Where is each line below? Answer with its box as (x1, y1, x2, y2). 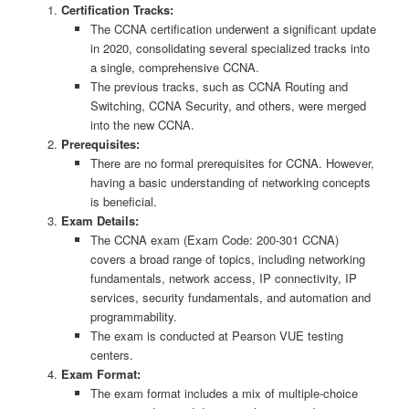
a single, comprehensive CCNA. (90, 58, 260, 77)
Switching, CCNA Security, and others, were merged (90, 97, 367, 115)
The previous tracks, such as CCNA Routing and (90, 78, 349, 96)
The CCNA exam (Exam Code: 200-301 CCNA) (90, 231, 340, 249)
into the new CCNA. (90, 116, 195, 134)
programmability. (90, 308, 178, 326)
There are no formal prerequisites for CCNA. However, (90, 154, 375, 173)
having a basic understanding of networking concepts (90, 173, 372, 192)
